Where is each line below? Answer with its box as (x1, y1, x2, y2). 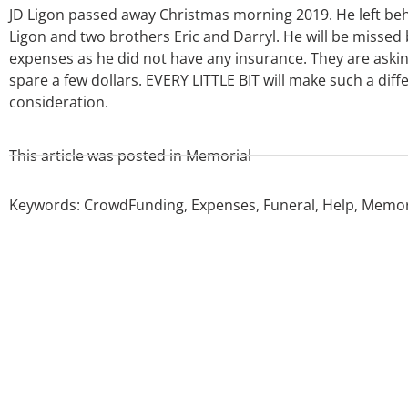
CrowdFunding (84, 194, 184, 215)
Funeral (263, 194, 315, 215)
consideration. (9, 92, 108, 113)
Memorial (186, 145, 251, 166)
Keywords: (9, 194, 84, 215)
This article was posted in (9, 145, 182, 166)
